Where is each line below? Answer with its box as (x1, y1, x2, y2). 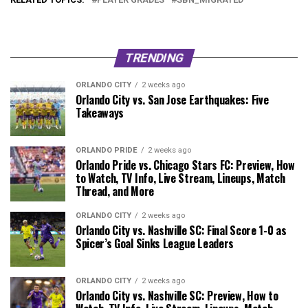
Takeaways (76, 104, 124, 121)
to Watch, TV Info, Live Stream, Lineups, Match (76, 169, 285, 186)
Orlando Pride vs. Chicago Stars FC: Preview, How (76, 156, 295, 173)
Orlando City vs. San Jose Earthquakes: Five (76, 91, 269, 108)
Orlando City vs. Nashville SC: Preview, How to (76, 287, 278, 304)
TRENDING (122, 50, 186, 65)
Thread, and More (76, 182, 154, 199)
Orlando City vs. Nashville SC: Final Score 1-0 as (76, 221, 287, 239)
